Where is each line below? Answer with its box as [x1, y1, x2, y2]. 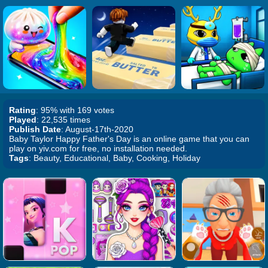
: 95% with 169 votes [36, 105, 114, 115]
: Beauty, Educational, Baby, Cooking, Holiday [29, 153, 200, 163]
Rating [9, 105, 36, 115]
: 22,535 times [36, 115, 90, 124]
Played [9, 115, 36, 124]
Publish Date [9, 124, 61, 134]
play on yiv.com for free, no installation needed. [9, 144, 187, 153]
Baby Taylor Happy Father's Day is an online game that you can [9, 134, 249, 144]
